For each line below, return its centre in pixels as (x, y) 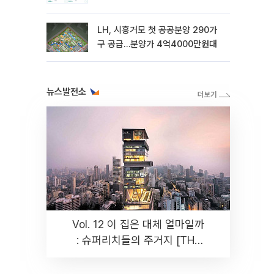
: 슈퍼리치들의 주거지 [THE (138, 240)
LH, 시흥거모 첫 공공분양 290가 (157, 30)
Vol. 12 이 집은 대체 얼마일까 (138, 224)
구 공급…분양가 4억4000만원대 (157, 44)
